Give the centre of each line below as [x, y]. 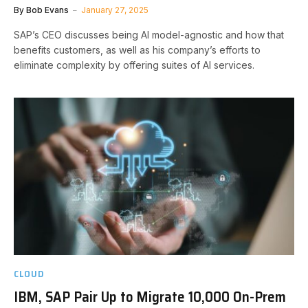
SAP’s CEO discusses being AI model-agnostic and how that [149, 35]
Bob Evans [47, 10]
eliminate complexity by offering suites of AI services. [134, 65]
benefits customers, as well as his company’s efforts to [137, 50]
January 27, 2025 [115, 10]
